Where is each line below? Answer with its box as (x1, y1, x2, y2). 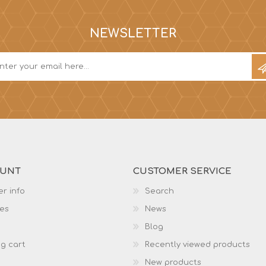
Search (145, 187, 174, 195)
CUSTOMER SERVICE (133, 166, 232, 176)
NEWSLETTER (90, 27, 176, 40)
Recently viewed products (145, 240, 250, 249)
